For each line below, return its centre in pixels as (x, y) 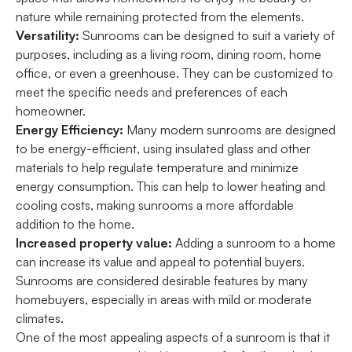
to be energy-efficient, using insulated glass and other (163, 148)
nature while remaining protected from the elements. (160, 16)
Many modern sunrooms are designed (229, 130)
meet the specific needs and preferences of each (152, 92)
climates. (40, 318)
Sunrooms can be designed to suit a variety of (209, 35)
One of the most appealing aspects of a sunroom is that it (173, 337)
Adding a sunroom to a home (255, 243)
